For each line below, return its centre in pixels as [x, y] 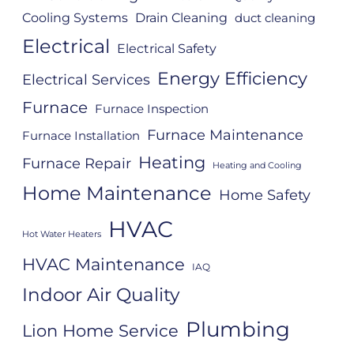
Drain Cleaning [181, 17]
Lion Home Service [100, 330]
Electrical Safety [167, 48]
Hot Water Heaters [62, 234]
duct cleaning [275, 18]
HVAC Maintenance [104, 264]
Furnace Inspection [152, 109]
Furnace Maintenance [225, 134]
